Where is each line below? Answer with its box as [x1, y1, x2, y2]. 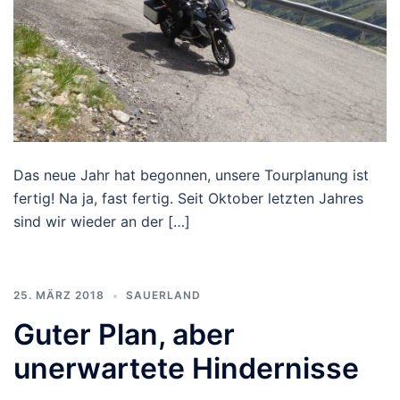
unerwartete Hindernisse [13, 351, 359, 387]
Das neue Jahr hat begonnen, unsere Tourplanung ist [13, 166, 369, 185]
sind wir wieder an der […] [13, 212, 190, 231]
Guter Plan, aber [13, 317, 235, 353]
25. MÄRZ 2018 [13, 288, 104, 303]
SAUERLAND [126, 288, 201, 303]
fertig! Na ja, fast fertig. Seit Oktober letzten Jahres [13, 189, 363, 208]
